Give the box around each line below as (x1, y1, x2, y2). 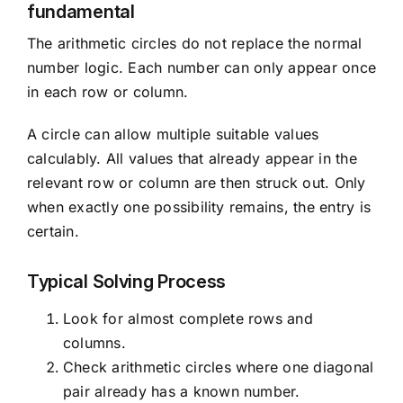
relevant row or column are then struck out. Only (26, 174, 366, 193)
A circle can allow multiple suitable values (26, 125, 319, 144)
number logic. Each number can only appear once (26, 58, 377, 77)
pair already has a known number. (62, 382, 300, 401)
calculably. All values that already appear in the (26, 149, 357, 168)
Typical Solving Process (26, 271, 227, 293)
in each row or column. (26, 83, 189, 102)
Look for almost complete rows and (62, 309, 313, 328)
